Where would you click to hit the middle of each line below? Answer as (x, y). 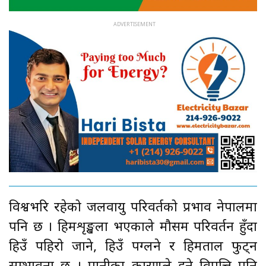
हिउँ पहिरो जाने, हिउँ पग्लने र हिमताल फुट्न (133, 247)
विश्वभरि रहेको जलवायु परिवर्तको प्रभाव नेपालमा (133, 208)
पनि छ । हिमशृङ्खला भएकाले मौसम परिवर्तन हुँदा (133, 227)
